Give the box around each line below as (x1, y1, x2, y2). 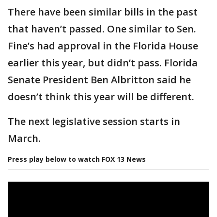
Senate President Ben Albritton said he (8, 73, 191, 86)
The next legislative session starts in (8, 115, 180, 128)
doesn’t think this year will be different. (8, 90, 194, 103)
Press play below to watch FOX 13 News (8, 155, 146, 164)
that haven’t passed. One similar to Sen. (8, 22, 196, 35)
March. (8, 132, 41, 145)
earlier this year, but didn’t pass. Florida (8, 56, 198, 69)
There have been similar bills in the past (8, 5, 198, 18)
